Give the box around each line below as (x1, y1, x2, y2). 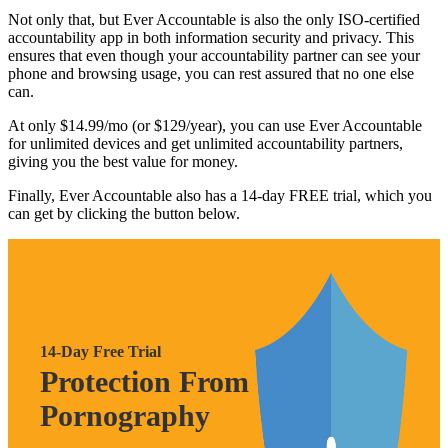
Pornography (40, 399, 210, 433)
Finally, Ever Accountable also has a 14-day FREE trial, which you (8, 187, 432, 205)
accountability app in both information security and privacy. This (8, 29, 414, 47)
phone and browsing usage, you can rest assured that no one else (8, 65, 414, 83)
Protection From (40, 365, 249, 399)
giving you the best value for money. (8, 153, 242, 171)
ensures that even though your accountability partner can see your (8, 47, 420, 65)
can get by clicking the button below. (8, 205, 240, 223)
